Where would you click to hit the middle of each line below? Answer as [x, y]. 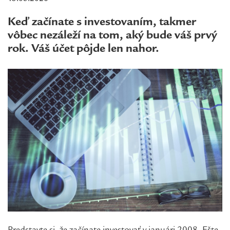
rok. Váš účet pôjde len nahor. [83, 49]
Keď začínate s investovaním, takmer [102, 22]
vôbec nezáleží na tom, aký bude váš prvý [112, 36]
